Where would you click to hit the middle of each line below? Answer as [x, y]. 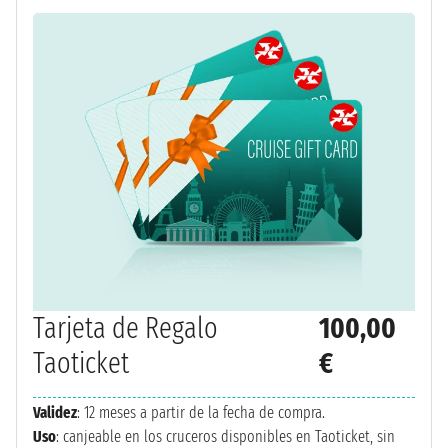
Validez [55, 412]
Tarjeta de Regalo [125, 328]
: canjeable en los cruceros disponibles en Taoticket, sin [225, 436]
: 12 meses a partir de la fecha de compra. [201, 412]
